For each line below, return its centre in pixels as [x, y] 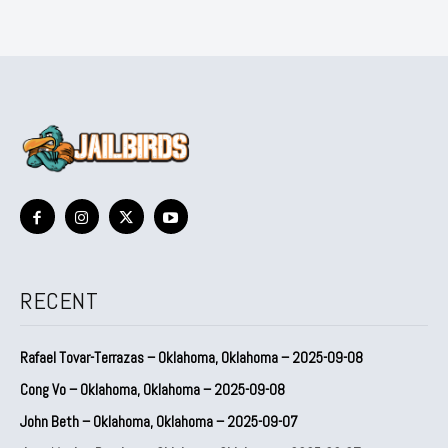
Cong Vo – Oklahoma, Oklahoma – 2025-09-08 [152, 389]
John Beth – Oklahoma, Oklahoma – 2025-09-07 [159, 421]
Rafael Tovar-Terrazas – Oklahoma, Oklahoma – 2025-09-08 [191, 357]
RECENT [59, 300]
